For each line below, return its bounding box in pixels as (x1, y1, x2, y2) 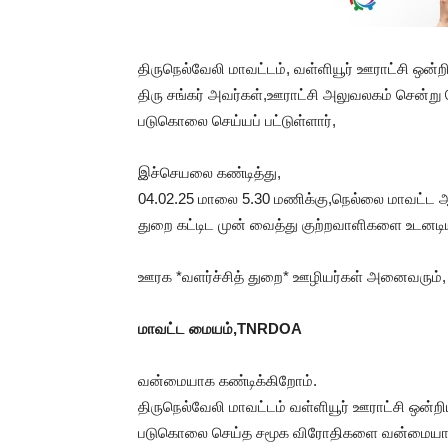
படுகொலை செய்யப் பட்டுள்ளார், (138, 112, 336, 129)
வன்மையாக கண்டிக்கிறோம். (138, 372, 317, 389)
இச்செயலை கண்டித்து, (138, 164, 281, 181)
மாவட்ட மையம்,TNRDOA (138, 320, 302, 337)
